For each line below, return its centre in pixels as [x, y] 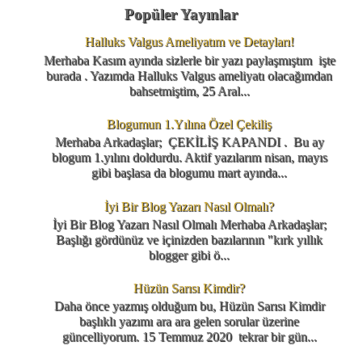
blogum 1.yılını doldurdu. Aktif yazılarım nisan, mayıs [189, 158]
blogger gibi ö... [189, 255]
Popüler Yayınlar [181, 15]
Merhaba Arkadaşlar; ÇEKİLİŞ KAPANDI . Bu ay [189, 142]
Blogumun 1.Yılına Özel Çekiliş [189, 124]
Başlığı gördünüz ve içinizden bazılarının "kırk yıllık [189, 239]
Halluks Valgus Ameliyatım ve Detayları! [189, 42]
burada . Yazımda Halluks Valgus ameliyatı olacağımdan [189, 75]
